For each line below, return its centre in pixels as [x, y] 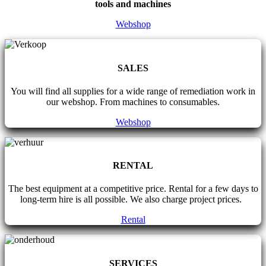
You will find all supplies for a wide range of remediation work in [133, 91]
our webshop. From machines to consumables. [133, 102]
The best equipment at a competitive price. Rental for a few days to [133, 189]
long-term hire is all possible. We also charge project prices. [133, 199]
